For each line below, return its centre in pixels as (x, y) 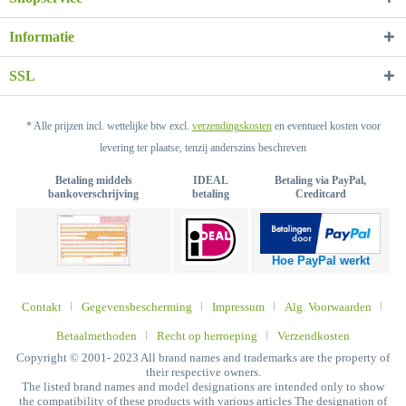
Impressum (238, 306)
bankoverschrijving (93, 193)
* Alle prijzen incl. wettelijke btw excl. (109, 126)
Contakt (41, 306)
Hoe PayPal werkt (320, 261)
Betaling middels (93, 180)
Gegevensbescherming (136, 306)
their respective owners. (203, 372)
